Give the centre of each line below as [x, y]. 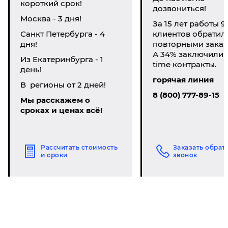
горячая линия [183, 80]
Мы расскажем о [55, 100]
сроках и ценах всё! [61, 110]
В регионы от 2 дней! [63, 85]
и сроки [54, 155]
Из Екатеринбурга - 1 [62, 59]
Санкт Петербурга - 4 [63, 34]
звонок [185, 155]
